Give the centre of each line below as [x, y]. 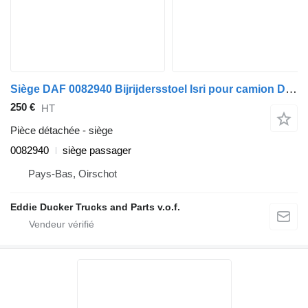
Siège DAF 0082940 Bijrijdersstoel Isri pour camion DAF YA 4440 [291, 89]
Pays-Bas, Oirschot [73, 174]
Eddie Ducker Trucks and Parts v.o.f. [95, 207]
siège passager [97, 151]
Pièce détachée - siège [62, 131]
